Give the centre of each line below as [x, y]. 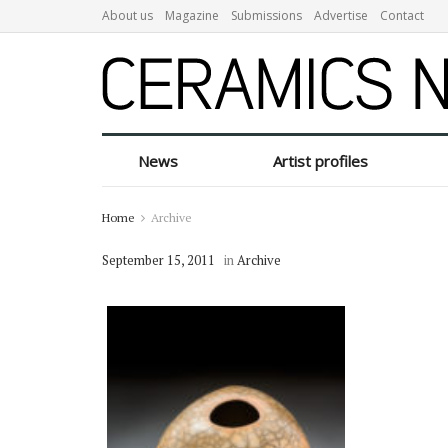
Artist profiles [321, 161]
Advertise [341, 15]
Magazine [192, 15]
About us [127, 15]
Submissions [266, 15]
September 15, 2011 [158, 260]
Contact [402, 15]
